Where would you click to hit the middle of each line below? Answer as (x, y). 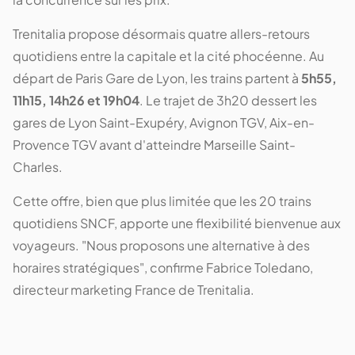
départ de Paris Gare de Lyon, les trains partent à (157, 78)
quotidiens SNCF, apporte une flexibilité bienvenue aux (177, 223)
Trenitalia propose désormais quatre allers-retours (161, 33)
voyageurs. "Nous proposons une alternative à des (161, 245)
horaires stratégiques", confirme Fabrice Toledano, (163, 267)
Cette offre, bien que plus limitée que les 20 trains (162, 200)
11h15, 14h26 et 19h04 (76, 100)
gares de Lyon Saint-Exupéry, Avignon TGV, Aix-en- (164, 122)
